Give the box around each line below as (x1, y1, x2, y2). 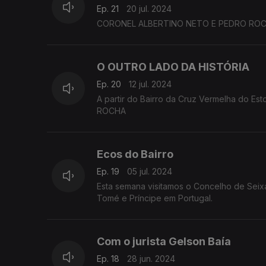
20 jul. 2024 (126, 4, 172, 14)
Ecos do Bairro (97, 148, 173, 161)
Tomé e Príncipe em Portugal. (97, 193, 213, 204)
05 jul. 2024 (127, 166, 172, 177)
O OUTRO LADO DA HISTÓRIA (97, 61, 249, 74)
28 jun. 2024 (127, 254, 175, 264)
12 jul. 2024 (129, 79, 172, 90)
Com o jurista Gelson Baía (97, 235, 231, 248)
